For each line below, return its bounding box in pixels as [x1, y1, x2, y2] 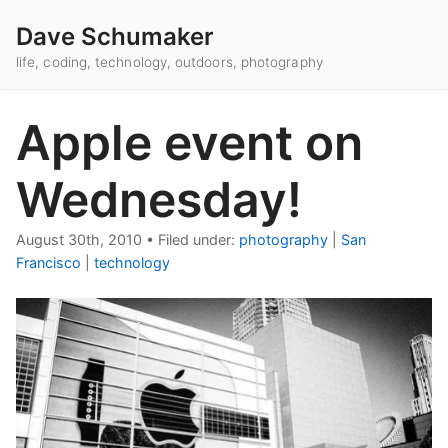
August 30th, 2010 [16, 231, 142, 249]
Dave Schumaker [16, 22, 214, 51]
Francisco [16, 254, 81, 272]
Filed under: [158, 231, 239, 249]
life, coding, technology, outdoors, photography [16, 54, 323, 71]
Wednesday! [16, 170, 302, 230]
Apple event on [16, 113, 363, 173]
